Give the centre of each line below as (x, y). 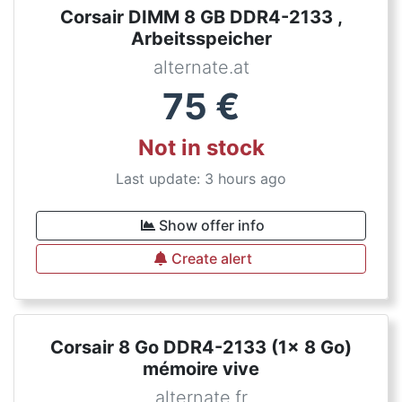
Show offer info (212, 225)
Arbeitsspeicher (201, 39)
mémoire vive (201, 369)
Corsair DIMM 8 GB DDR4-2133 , (201, 17)
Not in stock (201, 148)
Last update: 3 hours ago (201, 179)
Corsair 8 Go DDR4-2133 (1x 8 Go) (201, 347)
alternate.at (201, 67)
